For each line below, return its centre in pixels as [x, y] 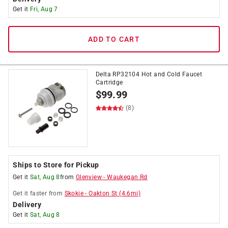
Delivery [27, 205]
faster [38, 193]
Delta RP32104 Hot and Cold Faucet [149, 74]
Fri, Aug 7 [44, 9]
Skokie [74, 193]
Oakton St [103, 193]
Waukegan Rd [127, 177]
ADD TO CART [114, 39]
